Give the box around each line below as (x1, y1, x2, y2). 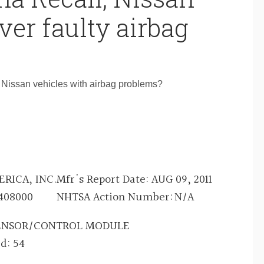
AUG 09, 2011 (151, 170, 212, 189)
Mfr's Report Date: (57, 170, 151, 189)
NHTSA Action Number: (57, 187, 173, 207)
